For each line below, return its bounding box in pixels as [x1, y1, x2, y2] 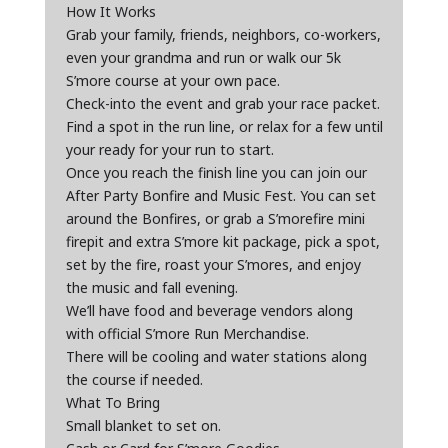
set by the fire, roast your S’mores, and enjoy [65, 255, 361, 274]
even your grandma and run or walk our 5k [65, 48, 341, 67]
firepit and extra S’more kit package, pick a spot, [65, 232, 380, 251]
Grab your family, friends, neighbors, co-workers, [65, 25, 381, 44]
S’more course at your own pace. [65, 71, 280, 90]
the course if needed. [65, 370, 203, 389]
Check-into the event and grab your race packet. [65, 94, 380, 113]
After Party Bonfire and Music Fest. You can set [65, 186, 376, 205]
